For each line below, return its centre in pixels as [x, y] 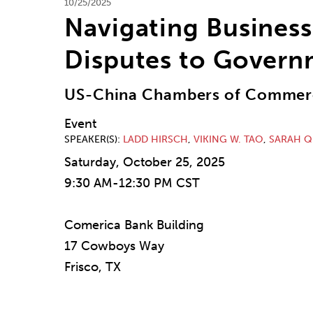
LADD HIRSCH [155, 140]
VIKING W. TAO [228, 140]
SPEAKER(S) [91, 140]
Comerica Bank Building [134, 225]
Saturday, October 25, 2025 [145, 162]
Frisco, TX [93, 267]
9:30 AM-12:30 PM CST [132, 183]
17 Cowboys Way [114, 246]
